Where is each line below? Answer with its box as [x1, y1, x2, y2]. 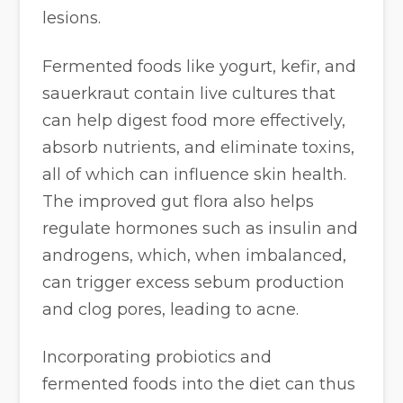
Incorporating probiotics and [42, 347, 273, 368]
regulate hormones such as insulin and [42, 218, 359, 238]
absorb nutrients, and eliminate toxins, [42, 137, 355, 157]
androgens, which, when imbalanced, [42, 245, 347, 265]
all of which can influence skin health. [42, 164, 347, 184]
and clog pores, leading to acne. [42, 299, 300, 319]
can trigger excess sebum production [42, 272, 345, 292]
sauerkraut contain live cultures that [42, 83, 336, 103]
